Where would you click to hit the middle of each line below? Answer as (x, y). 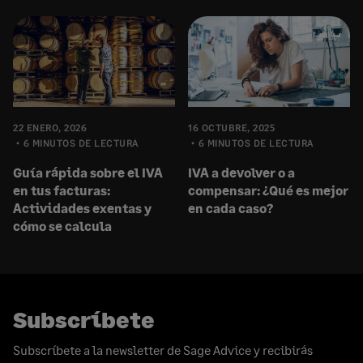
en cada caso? (231, 208)
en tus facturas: (62, 190)
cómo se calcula (62, 226)
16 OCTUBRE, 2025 (231, 128)
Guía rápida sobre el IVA (88, 173)
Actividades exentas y (82, 208)
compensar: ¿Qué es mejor (268, 190)
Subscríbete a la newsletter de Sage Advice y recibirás (163, 350)
